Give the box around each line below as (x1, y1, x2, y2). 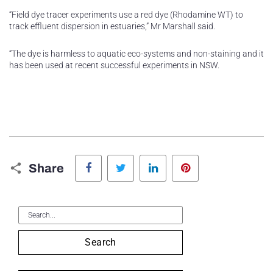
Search (85, 236, 116, 249)
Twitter (136, 154, 158, 163)
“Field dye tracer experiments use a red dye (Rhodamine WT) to (9, 10, 243, 20)
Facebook (104, 154, 135, 163)
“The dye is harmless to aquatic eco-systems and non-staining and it (9, 49, 264, 59)
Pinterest (200, 154, 229, 163)
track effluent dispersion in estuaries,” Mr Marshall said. (9, 21, 215, 32)
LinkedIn (168, 154, 196, 163)
